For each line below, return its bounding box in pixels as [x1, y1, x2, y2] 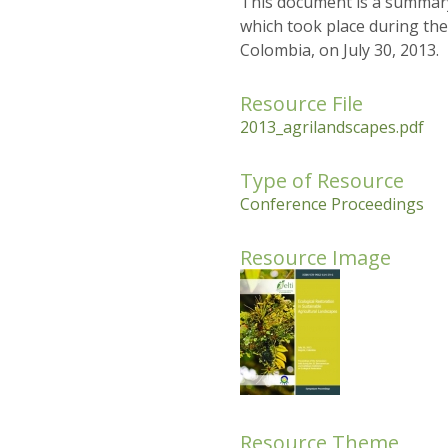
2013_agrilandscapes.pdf [240, 116, 424, 139]
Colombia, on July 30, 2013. [240, 39, 439, 62]
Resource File [240, 90, 363, 118]
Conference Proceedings [240, 193, 424, 216]
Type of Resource [240, 167, 404, 195]
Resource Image [240, 244, 391, 272]
